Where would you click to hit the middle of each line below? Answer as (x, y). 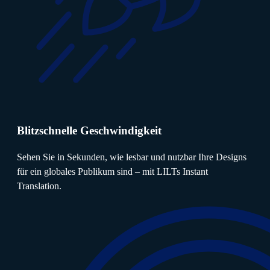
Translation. (39, 186)
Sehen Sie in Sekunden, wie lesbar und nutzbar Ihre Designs (132, 157)
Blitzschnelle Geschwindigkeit (89, 130)
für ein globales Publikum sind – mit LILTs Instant (112, 172)
